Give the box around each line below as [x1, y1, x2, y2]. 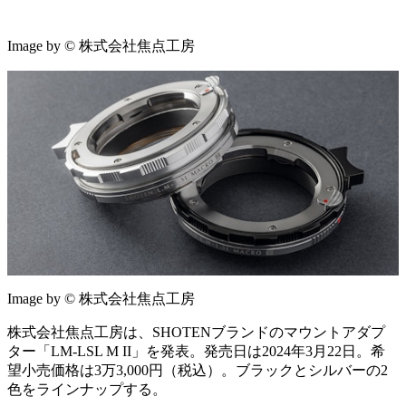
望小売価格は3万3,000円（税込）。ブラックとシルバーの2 [7, 362, 388, 379]
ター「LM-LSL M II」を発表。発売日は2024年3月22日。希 [7, 343, 385, 360]
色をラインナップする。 [7, 382, 167, 398]
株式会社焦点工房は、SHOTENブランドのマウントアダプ [7, 324, 385, 341]
